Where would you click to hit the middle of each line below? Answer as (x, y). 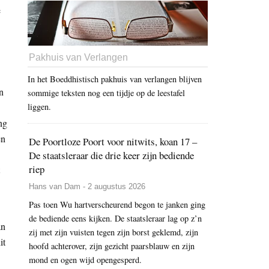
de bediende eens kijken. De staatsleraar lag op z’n (115, 219)
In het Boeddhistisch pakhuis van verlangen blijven (115, 79)
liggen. (39, 107)
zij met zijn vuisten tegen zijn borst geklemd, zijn (113, 232)
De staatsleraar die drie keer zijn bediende (111, 156)
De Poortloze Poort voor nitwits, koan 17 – (113, 142)
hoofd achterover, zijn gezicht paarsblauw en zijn (112, 246)
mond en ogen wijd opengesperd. (85, 260)
